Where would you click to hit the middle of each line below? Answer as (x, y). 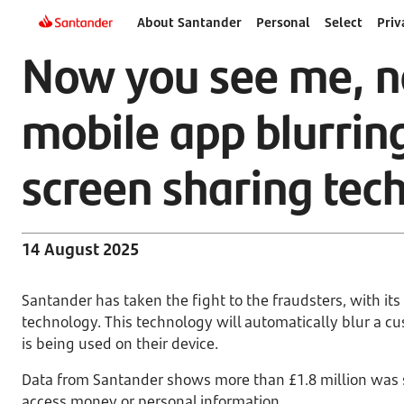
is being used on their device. (120, 344)
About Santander (189, 22)
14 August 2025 (80, 249)
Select (343, 22)
